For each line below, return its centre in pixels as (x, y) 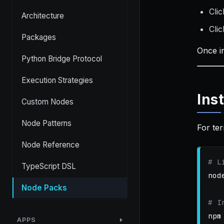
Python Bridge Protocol (62, 59)
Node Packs (44, 188)
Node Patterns (46, 123)
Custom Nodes (47, 102)
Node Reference (50, 145)
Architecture (43, 16)
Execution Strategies (57, 80)
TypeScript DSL (49, 166)
